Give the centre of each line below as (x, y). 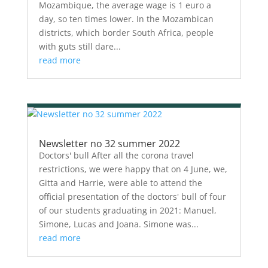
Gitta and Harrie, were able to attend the (120, 183)
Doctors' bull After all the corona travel (116, 156)
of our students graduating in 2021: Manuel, (127, 211)
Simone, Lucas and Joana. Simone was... (118, 224)
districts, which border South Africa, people (126, 33)
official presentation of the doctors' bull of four (132, 197)
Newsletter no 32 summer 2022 (109, 144)
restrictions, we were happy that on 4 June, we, (133, 169)
